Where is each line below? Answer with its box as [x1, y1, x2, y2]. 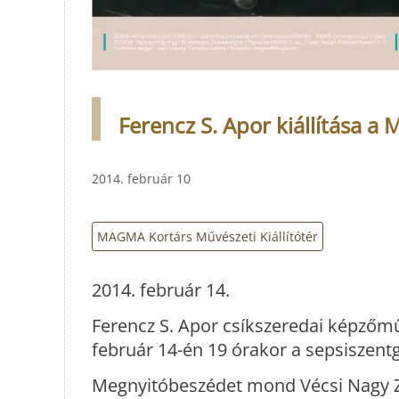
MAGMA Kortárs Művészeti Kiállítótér [97, 227, 318, 245]
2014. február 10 [92, 169, 191, 187]
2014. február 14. [92, 278, 230, 303]
